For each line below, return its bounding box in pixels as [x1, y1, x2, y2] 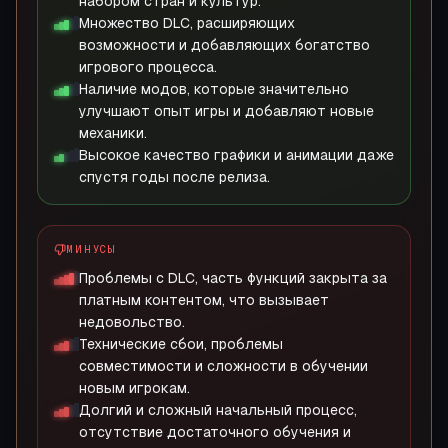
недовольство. [79, 314, 185, 330]
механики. [79, 125, 147, 141]
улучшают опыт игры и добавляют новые [79, 103, 374, 119]
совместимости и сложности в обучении [79, 358, 368, 374]
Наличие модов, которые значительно [79, 81, 349, 97]
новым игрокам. [79, 380, 190, 396]
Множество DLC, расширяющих [79, 15, 295, 31]
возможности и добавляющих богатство [79, 37, 370, 53]
